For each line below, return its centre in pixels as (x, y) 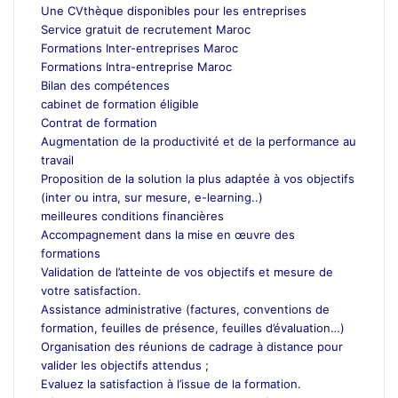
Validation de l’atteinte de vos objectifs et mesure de (187, 271)
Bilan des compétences (105, 85)
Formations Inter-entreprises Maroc (139, 48)
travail (57, 159)
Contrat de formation (99, 122)
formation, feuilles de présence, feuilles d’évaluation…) (193, 327)
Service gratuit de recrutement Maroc (146, 29)
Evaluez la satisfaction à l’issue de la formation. (171, 383)
